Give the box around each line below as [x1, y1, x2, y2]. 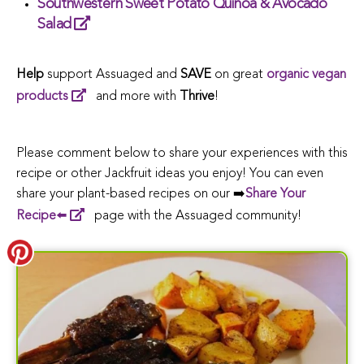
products [16, 89, 68, 103]
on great [211, 67, 266, 81]
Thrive [180, 89, 214, 103]
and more [93, 89, 154, 103]
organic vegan [266, 67, 346, 81]
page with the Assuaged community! [91, 209, 301, 223]
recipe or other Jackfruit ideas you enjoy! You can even [16, 167, 323, 180]
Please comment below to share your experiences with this [16, 146, 348, 160]
